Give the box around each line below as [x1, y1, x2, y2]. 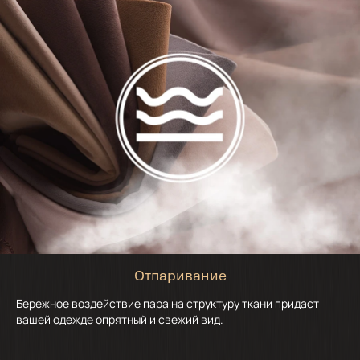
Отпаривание [133, 270, 227, 284]
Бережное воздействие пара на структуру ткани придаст [16, 295, 319, 311]
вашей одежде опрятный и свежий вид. [16, 311, 223, 327]
